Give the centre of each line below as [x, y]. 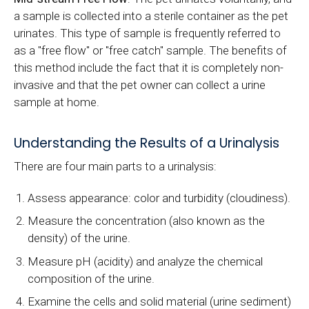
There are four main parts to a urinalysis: [115, 167]
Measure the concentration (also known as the [147, 221]
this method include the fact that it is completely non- [149, 68]
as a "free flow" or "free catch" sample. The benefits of [150, 51]
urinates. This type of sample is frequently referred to [147, 33]
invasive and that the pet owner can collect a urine [140, 85]
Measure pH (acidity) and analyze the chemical [146, 261]
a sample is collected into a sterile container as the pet [151, 16]
